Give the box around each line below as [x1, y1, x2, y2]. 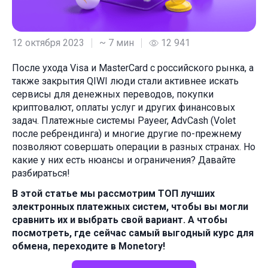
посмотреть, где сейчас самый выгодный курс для [12, 227, 254, 239]
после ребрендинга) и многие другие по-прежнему [12, 128, 242, 140]
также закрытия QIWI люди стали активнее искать [12, 75, 239, 87]
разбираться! [12, 167, 70, 179]
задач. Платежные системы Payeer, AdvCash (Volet [12, 115, 236, 127]
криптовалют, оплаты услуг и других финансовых [12, 102, 235, 114]
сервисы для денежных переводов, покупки [12, 89, 214, 100]
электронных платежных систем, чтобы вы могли [12, 201, 248, 213]
